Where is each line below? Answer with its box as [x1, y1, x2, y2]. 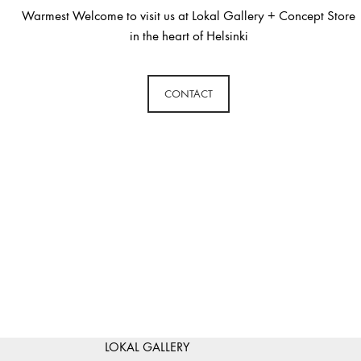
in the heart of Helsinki [129, 27, 248, 44]
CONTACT [164, 86, 213, 101]
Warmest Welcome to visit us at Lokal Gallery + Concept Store [22, 7, 355, 24]
